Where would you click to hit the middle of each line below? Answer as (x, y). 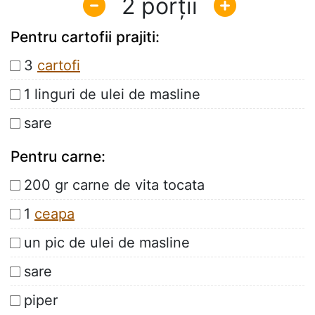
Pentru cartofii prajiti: (85, 37)
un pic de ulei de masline (107, 243)
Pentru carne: (58, 157)
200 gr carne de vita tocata (114, 185)
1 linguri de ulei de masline (112, 95)
